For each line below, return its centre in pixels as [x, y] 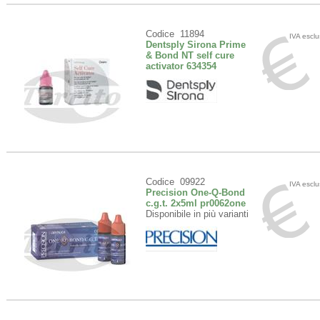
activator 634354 [181, 66]
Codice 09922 [175, 182]
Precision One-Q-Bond [195, 192]
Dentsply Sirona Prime [196, 45]
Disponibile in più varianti [197, 214]
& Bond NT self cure [190, 55]
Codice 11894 [175, 34]
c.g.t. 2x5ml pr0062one [196, 203]
